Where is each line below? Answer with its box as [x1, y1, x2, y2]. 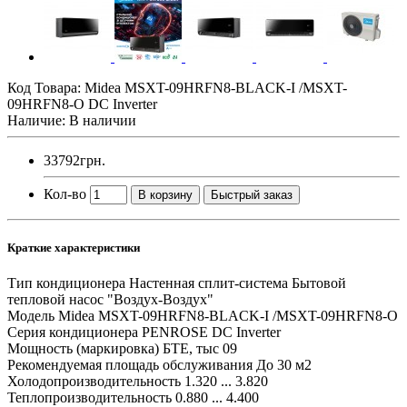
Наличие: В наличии [7, 112, 136, 128]
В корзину [138, 187, 193, 202]
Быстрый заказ [211, 187, 293, 202]
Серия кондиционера [7, 324, 138, 341]
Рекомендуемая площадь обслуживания [7, 357, 253, 373]
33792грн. [44, 152, 105, 168]
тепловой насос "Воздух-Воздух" [7, 292, 213, 308]
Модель [7, 308, 55, 324]
